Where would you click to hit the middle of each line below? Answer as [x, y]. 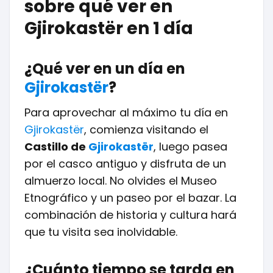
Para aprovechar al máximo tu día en [126, 112]
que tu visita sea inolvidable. [101, 232]
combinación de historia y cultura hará [130, 215]
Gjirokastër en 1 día [109, 28]
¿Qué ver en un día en [105, 69]
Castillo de [56, 147]
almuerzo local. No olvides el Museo [121, 181]
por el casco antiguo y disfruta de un [125, 164]
